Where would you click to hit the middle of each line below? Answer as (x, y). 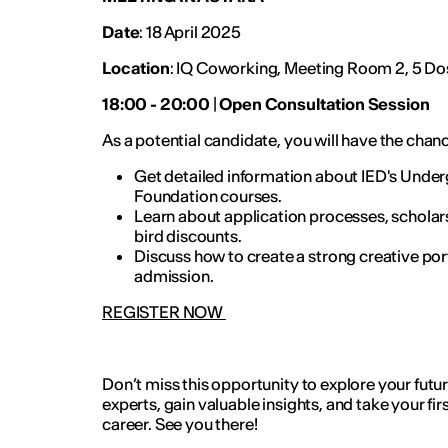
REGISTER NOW (163, 311)
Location (135, 67)
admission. (175, 275)
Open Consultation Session (326, 103)
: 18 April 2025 (191, 31)
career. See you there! (181, 423)
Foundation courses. (209, 195)
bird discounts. (189, 235)
